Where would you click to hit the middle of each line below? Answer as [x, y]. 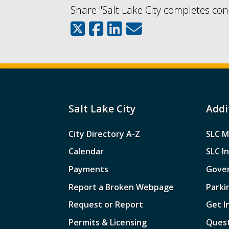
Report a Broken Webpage [121, 187]
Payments [89, 169]
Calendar [86, 152]
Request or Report [106, 205]
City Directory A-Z [105, 134]
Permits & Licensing [108, 222]
